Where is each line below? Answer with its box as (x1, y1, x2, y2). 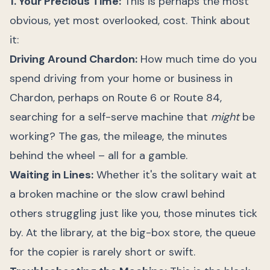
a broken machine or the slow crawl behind (10, 187, 225, 201)
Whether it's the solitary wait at (93, 168, 257, 182)
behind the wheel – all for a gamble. (10, 148, 187, 163)
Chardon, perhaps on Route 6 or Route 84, (10, 90, 222, 105)
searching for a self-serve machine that (10, 110, 211, 124)
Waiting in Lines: (10, 168, 93, 182)
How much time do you (137, 52, 257, 66)
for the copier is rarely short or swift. (10, 245, 195, 259)
